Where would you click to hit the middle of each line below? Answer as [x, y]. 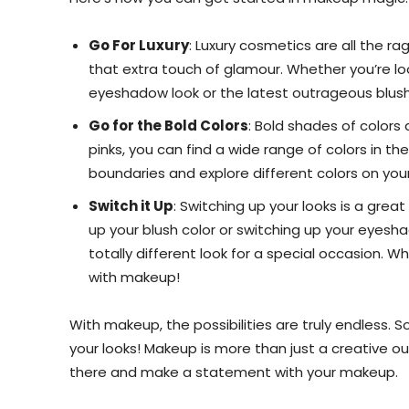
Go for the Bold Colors [168, 126]
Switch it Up [131, 206]
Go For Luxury [139, 46]
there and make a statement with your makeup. [234, 372]
